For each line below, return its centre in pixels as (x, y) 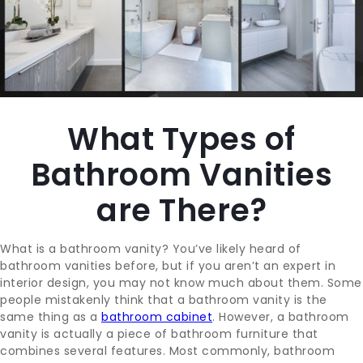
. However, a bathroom (281, 317)
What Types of (181, 139)
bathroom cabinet (157, 317)
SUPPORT (70, 135)
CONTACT (74, 21)
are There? (181, 210)
